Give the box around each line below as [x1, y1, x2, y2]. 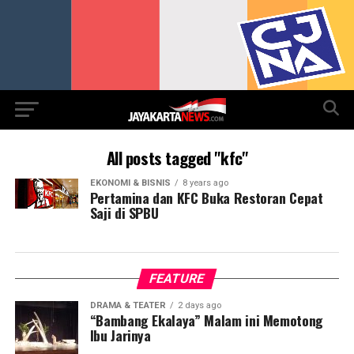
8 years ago [182, 178, 228, 189]
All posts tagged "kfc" [106, 145, 248, 171]
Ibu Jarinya [89, 325, 151, 346]
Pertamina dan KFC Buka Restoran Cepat [89, 187, 323, 209]
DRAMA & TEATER [89, 300, 166, 311]
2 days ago [177, 300, 221, 311]
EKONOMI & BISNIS [89, 178, 171, 189]
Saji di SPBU [89, 202, 159, 224]
